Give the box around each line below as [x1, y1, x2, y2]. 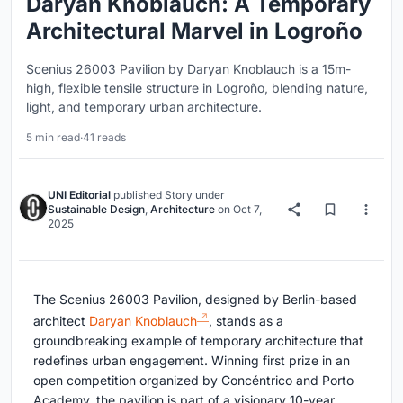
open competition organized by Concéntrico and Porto [33, 372, 354, 388]
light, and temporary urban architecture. [26, 99, 262, 115]
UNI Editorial [48, 188, 111, 202]
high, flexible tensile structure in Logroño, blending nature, [26, 80, 368, 96]
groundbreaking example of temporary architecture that [33, 332, 363, 348]
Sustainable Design [48, 202, 145, 217]
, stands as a [209, 312, 283, 328]
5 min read [26, 130, 80, 145]
